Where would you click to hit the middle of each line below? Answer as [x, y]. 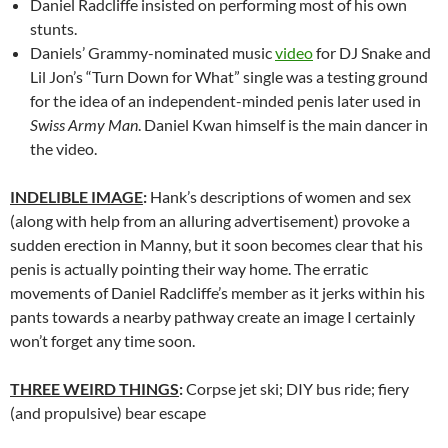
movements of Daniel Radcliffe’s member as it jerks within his [217, 292]
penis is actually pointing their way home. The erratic [189, 268]
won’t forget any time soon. [102, 340]
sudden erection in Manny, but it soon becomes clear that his [216, 244]
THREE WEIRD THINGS [94, 388]
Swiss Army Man [84, 124]
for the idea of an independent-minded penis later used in [225, 100]
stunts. [53, 28]
